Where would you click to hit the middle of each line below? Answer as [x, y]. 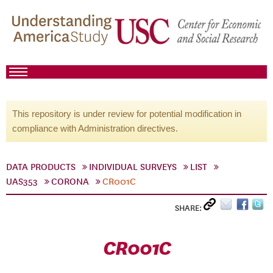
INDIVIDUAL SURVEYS [133, 167]
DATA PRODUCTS [41, 167]
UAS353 [22, 182]
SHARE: [189, 208]
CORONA [70, 182]
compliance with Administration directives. [95, 128]
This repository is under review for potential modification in [127, 114]
